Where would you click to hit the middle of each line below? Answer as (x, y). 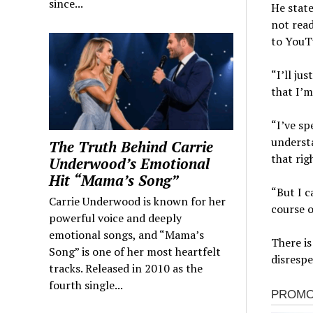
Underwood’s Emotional (130, 163)
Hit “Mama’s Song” (114, 180)
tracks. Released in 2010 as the (126, 268)
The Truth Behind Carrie (131, 146)
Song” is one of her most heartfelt (135, 251)
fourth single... (86, 285)
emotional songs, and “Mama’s (127, 234)
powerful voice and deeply (116, 218)
